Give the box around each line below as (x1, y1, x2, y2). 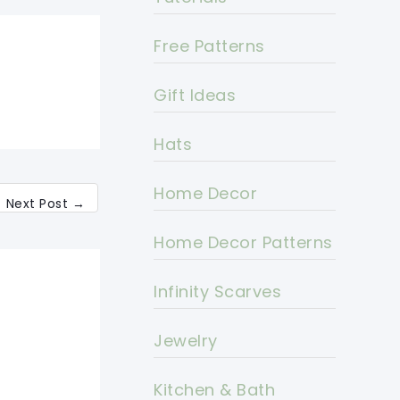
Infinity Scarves (154, 280, 281, 304)
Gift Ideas (154, 84, 236, 107)
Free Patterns (154, 35, 265, 58)
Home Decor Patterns (154, 231, 333, 254)
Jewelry (154, 329, 218, 353)
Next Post (5, 195, 72, 213)
